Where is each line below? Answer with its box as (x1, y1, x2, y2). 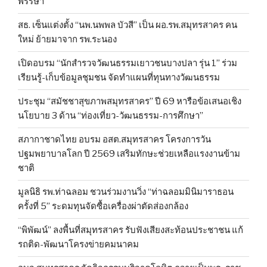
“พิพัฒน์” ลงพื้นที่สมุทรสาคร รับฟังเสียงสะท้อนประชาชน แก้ (18, 225, 243, 236)
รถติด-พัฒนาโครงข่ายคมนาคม (18, 239, 139, 250)
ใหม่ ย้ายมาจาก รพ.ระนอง (18, 34, 117, 45)
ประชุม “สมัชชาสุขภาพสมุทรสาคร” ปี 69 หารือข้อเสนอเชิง (18, 96, 241, 107)
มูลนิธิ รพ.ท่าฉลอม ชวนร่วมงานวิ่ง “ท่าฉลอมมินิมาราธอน (18, 187, 234, 198)
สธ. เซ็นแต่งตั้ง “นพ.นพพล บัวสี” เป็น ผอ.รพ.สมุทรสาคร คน (18, 20, 237, 31)
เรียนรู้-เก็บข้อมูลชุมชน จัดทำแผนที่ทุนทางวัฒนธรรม (18, 72, 220, 83)
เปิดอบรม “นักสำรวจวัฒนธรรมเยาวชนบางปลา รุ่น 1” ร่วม (18, 58, 237, 69)
